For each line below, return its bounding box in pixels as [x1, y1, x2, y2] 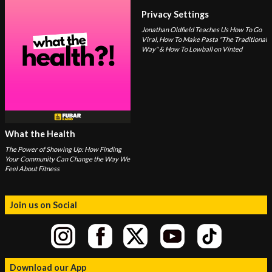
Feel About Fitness [5, 164, 59, 172]
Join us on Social [10, 199, 77, 210]
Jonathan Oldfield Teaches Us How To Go [141, 25, 262, 34]
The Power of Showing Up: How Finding [5, 144, 121, 153]
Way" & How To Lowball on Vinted [141, 45, 242, 53]
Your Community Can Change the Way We [5, 154, 130, 163]
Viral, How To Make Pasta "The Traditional [141, 35, 267, 44]
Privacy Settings [141, 9, 209, 20]
